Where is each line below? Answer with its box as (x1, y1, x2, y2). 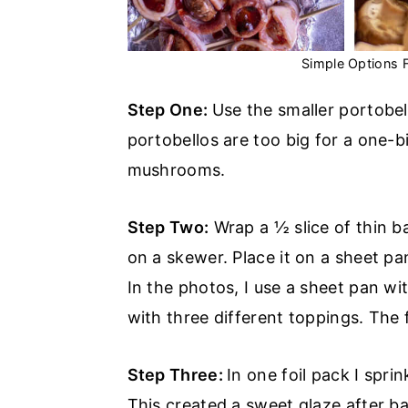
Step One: (127, 100, 212, 120)
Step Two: (127, 218, 209, 238)
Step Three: (127, 365, 228, 385)
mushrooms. (127, 160, 230, 180)
